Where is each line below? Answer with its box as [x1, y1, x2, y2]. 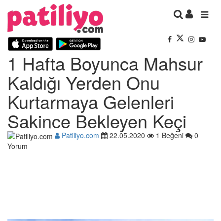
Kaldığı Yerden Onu [7, 69, 160, 95]
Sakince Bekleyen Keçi [7, 108, 186, 133]
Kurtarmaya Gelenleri [7, 88, 174, 114]
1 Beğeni [154, 130, 184, 140]
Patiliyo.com [60, 130, 99, 140]
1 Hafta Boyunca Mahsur [7, 50, 203, 75]
